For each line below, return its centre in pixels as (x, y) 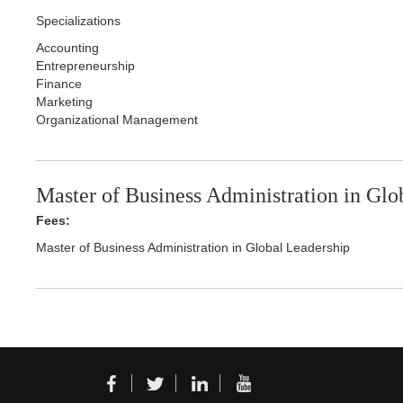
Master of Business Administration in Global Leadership (193, 248)
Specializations (79, 21)
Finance (59, 84)
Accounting (68, 48)
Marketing (65, 102)
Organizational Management (117, 120)
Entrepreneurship (86, 66)
